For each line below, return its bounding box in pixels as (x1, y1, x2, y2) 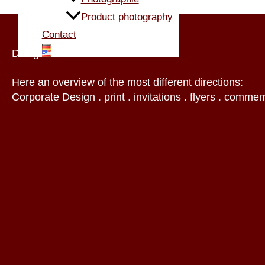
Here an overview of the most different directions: (12, 76, 243, 88)
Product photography (80, 11, 173, 22)
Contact (41, 28, 76, 40)
